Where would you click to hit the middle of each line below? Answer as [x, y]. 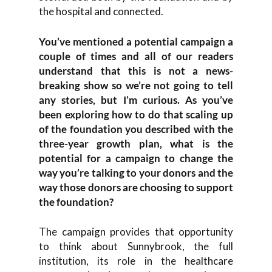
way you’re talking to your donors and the [136, 172]
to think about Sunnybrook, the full [136, 246]
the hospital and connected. [101, 12]
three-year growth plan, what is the [136, 143]
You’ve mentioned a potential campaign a [136, 41]
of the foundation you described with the [136, 129]
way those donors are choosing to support [136, 187]
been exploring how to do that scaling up [136, 114]
